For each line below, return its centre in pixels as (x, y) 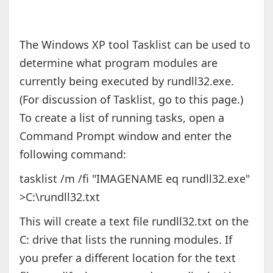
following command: (73, 154)
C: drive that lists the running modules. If (126, 239)
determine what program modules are (118, 62)
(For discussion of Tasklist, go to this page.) (131, 99)
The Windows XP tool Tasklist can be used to (135, 44)
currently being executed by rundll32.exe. (126, 81)
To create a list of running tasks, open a (122, 117)
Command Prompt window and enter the (125, 136)
